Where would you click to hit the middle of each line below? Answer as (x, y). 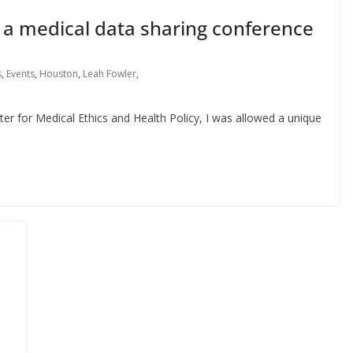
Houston (59, 73)
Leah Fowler (110, 73)
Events (20, 73)
